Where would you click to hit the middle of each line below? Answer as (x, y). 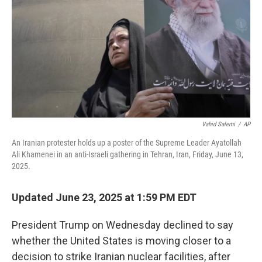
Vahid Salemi (218, 124)
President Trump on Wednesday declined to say (123, 225)
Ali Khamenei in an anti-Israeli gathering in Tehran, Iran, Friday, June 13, (127, 154)
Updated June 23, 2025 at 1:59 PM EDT (104, 197)
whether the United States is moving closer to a (121, 241)
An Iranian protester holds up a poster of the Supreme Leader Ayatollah (127, 143)
